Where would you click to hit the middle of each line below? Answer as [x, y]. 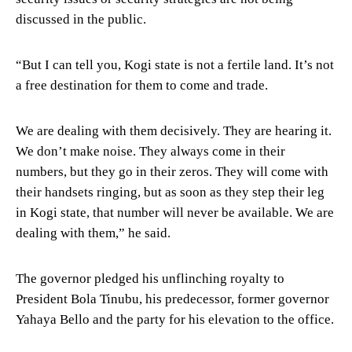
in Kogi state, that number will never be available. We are [175, 212]
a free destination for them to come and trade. [142, 85]
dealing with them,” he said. [93, 233]
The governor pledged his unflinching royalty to [150, 278]
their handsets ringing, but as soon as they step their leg [170, 192]
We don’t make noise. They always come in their [150, 151]
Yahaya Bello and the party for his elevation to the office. [175, 319]
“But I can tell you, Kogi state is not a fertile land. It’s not [175, 64]
